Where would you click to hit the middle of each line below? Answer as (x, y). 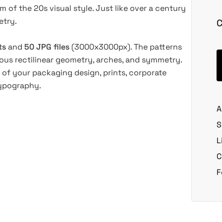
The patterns (157, 47)
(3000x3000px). (102, 47)
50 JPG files (47, 47)
